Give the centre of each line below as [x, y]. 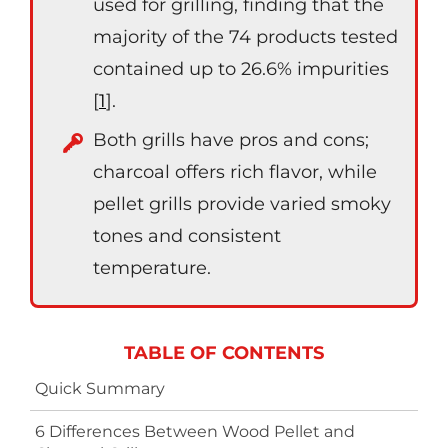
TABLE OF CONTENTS [224, 353]
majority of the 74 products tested [245, 37]
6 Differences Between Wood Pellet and [195, 431]
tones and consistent [187, 236]
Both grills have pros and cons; [231, 140]
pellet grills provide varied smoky [242, 204]
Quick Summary [100, 388]
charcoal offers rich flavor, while [235, 172]
